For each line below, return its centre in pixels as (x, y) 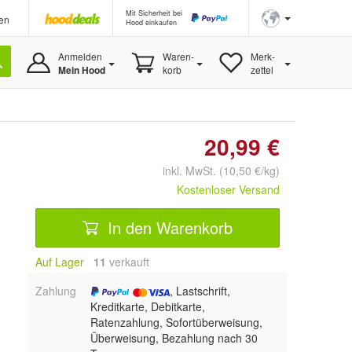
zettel (262, 70)
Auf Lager (60, 262)
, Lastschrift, (200, 291)
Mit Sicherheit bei (154, 13)
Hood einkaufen (151, 22)
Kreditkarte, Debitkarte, (147, 306)
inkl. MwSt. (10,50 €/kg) (215, 170)
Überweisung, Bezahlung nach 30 (174, 338)
